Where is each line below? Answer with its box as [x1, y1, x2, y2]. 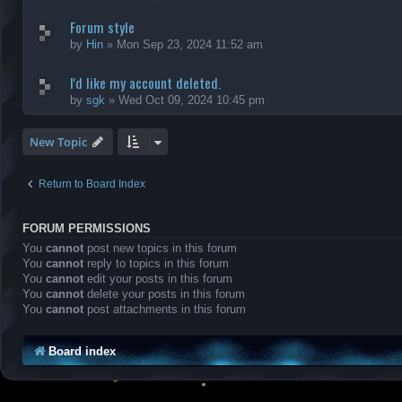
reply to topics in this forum [83, 257, 229, 270]
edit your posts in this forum [83, 272, 232, 285]
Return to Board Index [39, 178, 145, 190]
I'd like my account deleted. [70, 72, 221, 93]
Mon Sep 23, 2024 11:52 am [117, 38, 263, 51]
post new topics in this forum [83, 241, 237, 255]
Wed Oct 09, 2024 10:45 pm [118, 93, 265, 107]
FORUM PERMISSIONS [22, 223, 151, 235]
